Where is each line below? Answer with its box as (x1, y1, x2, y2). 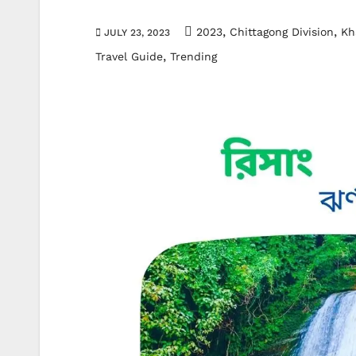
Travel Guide (95, 49, 163, 63)
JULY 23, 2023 (101, 26, 173, 38)
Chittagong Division (230, 25, 334, 38)
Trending (170, 49, 217, 63)
